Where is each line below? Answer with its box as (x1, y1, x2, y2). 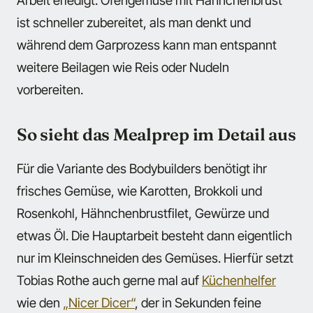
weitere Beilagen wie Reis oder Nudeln (17, 59, 229, 75)
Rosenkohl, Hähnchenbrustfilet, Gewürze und (17, 205, 269, 221)
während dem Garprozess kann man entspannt (17, 36, 277, 52)
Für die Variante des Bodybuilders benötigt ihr (17, 161, 267, 177)
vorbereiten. (17, 81, 83, 97)
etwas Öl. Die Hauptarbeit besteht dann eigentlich (17, 228, 292, 244)
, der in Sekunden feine (135, 295, 261, 311)
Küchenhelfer (202, 272, 276, 289)
